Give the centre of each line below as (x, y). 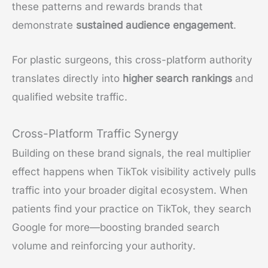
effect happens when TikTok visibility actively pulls (134, 171)
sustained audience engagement (155, 25)
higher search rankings (177, 79)
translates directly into (67, 79)
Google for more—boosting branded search (116, 227)
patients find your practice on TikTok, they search (132, 208)
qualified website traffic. (70, 97)
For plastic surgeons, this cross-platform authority (132, 60)
